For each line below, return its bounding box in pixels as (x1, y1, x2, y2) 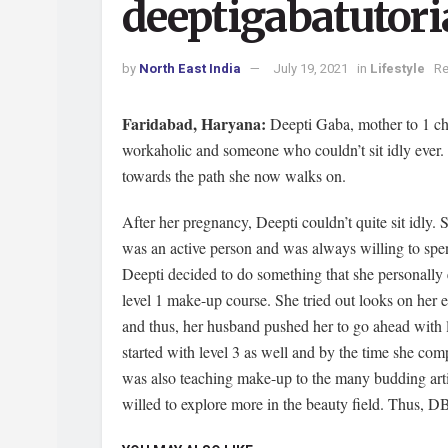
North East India (139, 59, 241, 79)
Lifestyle (370, 59, 425, 79)
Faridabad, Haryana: (122, 111, 270, 135)
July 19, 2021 (273, 59, 348, 79)
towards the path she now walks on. (122, 164, 346, 186)
